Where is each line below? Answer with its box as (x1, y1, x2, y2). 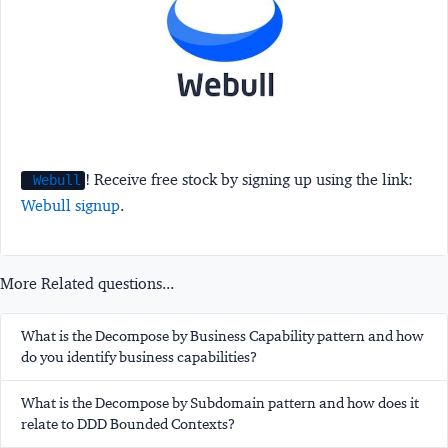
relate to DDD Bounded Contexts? (21, 415, 235, 434)
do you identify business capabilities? (21, 348, 257, 367)
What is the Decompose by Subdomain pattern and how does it (21, 394, 419, 413)
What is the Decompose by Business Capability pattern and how (21, 327, 424, 346)
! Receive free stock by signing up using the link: (85, 170, 414, 190)
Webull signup (21, 196, 120, 216)
